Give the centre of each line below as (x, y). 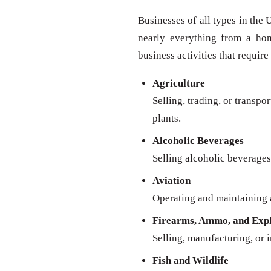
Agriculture (179, 83)
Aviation (171, 181)
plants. (167, 119)
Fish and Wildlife (191, 261)
